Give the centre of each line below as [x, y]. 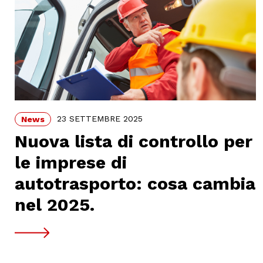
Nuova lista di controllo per [134, 141]
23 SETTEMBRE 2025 [100, 118]
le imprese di [71, 163]
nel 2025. [55, 205]
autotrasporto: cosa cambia [135, 184]
